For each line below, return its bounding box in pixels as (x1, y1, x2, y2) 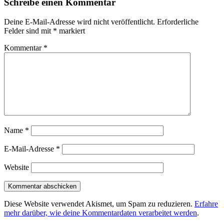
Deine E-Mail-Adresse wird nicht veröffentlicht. (4, 17, 155, 26)
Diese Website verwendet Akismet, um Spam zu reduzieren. (4, 199, 194, 208)
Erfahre (194, 199, 218, 208)
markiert (57, 26, 85, 35)
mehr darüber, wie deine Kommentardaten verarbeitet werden (4, 208, 197, 217)
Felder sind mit (4, 26, 53, 35)
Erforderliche (157, 17, 198, 26)
